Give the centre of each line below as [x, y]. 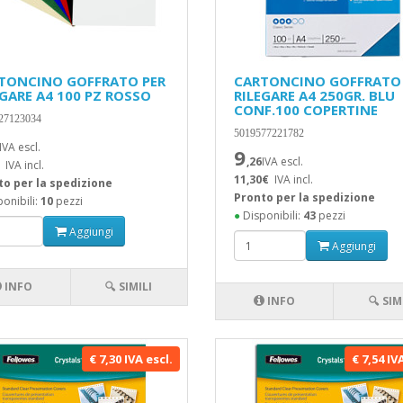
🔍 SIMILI [129, 287]
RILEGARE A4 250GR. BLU [314, 95]
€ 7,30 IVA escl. [130, 359]
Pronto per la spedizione [304, 197]
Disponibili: [271, 215]
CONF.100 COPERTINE [305, 110]
